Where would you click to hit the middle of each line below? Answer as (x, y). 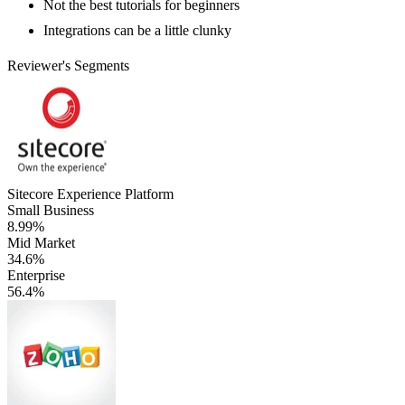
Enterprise (36, 275)
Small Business (51, 210)
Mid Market (41, 242)
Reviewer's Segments (68, 65)
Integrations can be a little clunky (137, 30)
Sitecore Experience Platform (90, 193)
